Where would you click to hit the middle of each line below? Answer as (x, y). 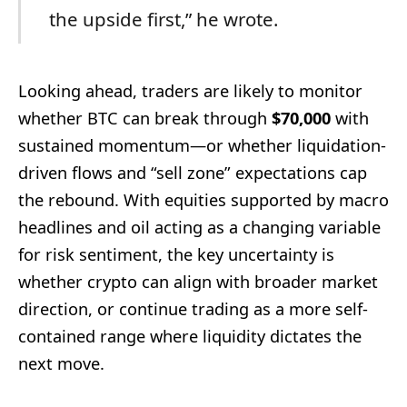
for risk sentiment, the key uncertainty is (176, 255)
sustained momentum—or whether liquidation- (202, 146)
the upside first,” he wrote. (163, 19)
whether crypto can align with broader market (198, 282)
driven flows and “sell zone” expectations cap (193, 173)
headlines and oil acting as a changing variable (199, 228)
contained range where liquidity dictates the (190, 337)
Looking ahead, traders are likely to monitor (190, 91)
